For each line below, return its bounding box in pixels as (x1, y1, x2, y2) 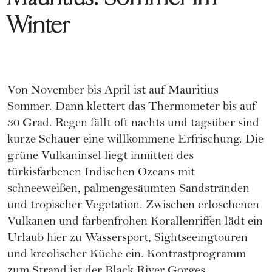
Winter (7, 11, 70, 40)
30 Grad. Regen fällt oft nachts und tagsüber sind (7, 118, 259, 131)
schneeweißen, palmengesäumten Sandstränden (7, 183, 250, 197)
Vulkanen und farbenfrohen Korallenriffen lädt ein (7, 216, 263, 229)
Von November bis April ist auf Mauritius (7, 85, 219, 98)
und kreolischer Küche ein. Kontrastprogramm (7, 249, 246, 262)
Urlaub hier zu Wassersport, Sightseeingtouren (7, 233, 248, 246)
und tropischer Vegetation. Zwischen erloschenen (7, 200, 259, 213)
